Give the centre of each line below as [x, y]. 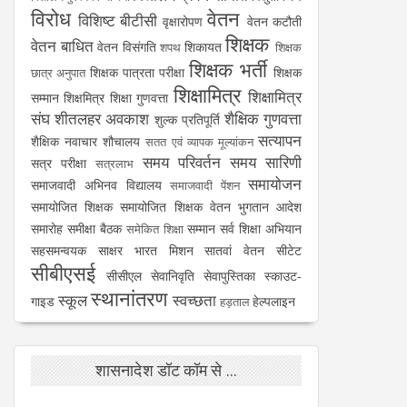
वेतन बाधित [62, 46]
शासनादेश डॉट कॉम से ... [166, 371]
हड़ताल [235, 303]
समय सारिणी [266, 163]
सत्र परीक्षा [59, 164]
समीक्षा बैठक [95, 229]
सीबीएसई [63, 273]
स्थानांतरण [129, 299]
